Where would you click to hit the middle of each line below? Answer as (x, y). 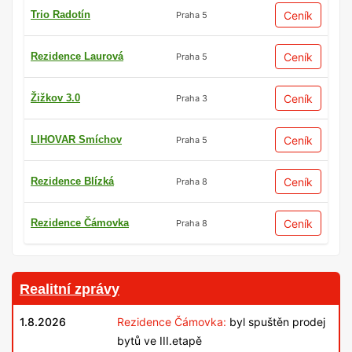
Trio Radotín (60, 15)
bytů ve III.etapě (159, 341)
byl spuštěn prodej (276, 322)
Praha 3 (192, 98)
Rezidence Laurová (77, 57)
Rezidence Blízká (72, 181)
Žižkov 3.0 (55, 98)
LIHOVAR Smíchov (76, 140)
